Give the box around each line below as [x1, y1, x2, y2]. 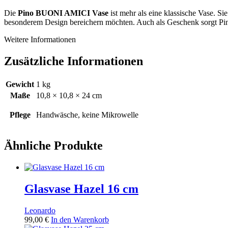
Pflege [9, 110, 31, 119]
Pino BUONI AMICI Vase [18, 8, 108, 17]
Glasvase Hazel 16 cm [24, 182, 138, 196]
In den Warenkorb [51, 215, 109, 224]
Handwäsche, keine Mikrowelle [36, 110, 138, 119]
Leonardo [24, 206, 55, 215]
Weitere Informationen [4, 35, 76, 44]
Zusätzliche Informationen [4, 54, 143, 68]
